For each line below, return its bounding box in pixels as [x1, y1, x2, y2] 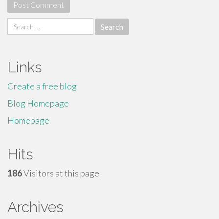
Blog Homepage [7, 98, 69, 109]
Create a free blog [7, 81, 77, 91]
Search [7, 18, 32, 29]
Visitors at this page [22, 168, 99, 178]
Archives [7, 198, 64, 216]
